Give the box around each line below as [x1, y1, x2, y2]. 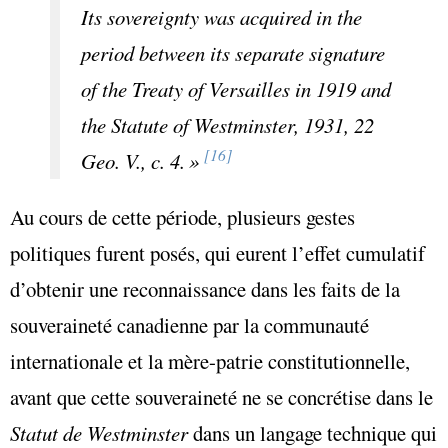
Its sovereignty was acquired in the [80, 2, 362, 31]
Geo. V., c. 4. [80, 146, 185, 175]
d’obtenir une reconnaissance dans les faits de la [10, 275, 400, 304]
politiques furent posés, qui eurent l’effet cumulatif [10, 239, 425, 268]
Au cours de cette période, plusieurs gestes [10, 203, 355, 232]
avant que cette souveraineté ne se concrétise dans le [10, 383, 433, 412]
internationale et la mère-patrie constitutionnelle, [10, 347, 410, 376]
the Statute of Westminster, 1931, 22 [80, 110, 374, 139]
